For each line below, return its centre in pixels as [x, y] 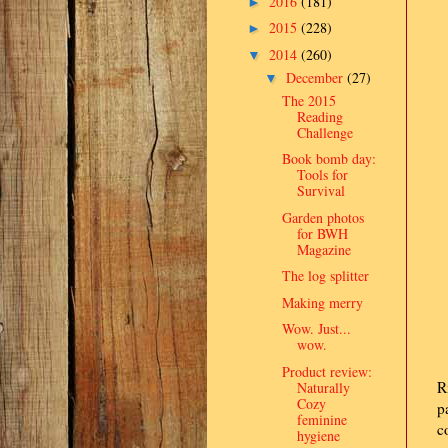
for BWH [322, 233]
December [316, 77]
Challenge [324, 132]
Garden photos [322, 217]
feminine [321, 419]
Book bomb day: [328, 158]
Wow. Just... [316, 328]
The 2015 [308, 100]
